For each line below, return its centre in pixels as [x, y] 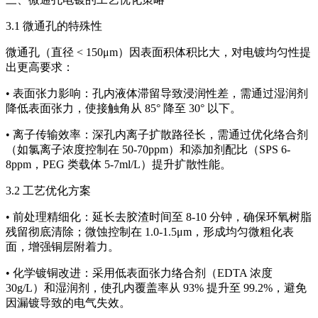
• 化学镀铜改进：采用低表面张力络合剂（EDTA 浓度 [139, 273]
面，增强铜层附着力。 [62, 247]
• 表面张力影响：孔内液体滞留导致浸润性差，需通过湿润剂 [157, 94]
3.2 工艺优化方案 [48, 191]
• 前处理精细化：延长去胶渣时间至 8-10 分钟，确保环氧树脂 [159, 217]
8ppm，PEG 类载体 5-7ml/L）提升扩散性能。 [119, 165]
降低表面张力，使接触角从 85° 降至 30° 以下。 [124, 109]
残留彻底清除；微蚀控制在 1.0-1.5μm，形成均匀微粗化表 [150, 232]
